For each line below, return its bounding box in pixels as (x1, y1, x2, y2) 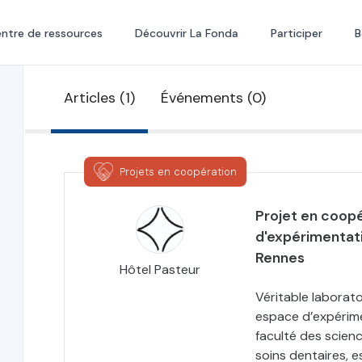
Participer (270, 26, 322, 40)
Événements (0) (160, 87, 266, 107)
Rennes (255, 248, 305, 267)
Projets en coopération (119, 164, 237, 179)
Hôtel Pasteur (119, 261, 200, 278)
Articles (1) (63, 87, 135, 107)
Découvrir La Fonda (134, 26, 238, 40)
